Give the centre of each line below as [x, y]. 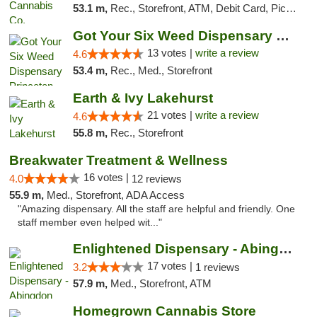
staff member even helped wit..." [90, 223]
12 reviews [157, 179]
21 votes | [171, 115]
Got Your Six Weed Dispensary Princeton [282, 36]
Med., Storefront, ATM [161, 283]
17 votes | [171, 266]
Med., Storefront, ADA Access [116, 195]
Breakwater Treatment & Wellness [119, 160]
